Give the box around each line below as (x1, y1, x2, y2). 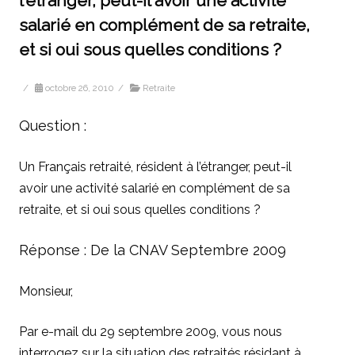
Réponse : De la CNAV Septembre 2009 (19, 242, 286, 259)
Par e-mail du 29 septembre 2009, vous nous (19, 324, 282, 340)
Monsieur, (19, 284, 73, 300)
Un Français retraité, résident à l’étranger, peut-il (19, 159, 292, 175)
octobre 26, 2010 (45, 82, 114, 94)
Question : (19, 117, 86, 135)
